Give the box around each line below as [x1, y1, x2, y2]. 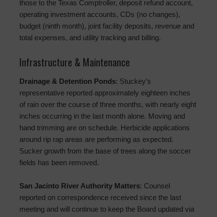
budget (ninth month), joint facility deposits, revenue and [19, 22, 194, 31]
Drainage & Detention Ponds [19, 77, 116, 86]
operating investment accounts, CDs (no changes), [19, 10, 180, 19]
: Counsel [140, 182, 170, 190]
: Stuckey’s [116, 77, 151, 86]
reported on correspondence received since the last [19, 193, 181, 202]
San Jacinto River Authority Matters [19, 182, 140, 190]
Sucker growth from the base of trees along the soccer [19, 147, 191, 155]
